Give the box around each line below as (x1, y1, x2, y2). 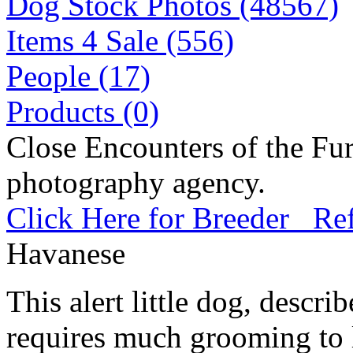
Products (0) (6, 95, 159, 128)
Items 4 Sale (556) (6, 24, 234, 58)
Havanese (6, 236, 125, 270)
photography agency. (6, 165, 266, 199)
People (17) (6, 59, 150, 93)
